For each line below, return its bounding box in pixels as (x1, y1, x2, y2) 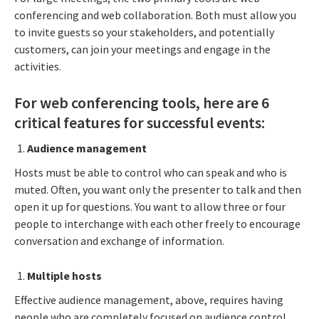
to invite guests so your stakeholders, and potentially (14, 24, 274, 39)
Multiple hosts (27, 268, 104, 283)
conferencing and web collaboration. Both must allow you (14, 7, 296, 22)
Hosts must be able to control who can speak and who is (14, 165, 287, 180)
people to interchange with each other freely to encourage (14, 216, 300, 231)
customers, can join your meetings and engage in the (14, 41, 271, 56)
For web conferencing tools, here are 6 (14, 92, 269, 113)
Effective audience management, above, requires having (14, 293, 283, 308)
